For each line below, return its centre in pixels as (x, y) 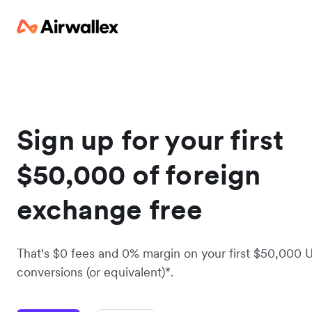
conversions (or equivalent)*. (95, 272)
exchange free (110, 210)
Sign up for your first (150, 140)
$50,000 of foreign (139, 175)
